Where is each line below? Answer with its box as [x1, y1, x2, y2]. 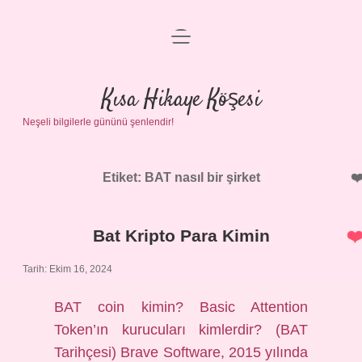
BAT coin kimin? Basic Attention [54, 299, 308, 315]
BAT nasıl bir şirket [144, 170, 260, 184]
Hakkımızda [145, 156, 217, 170]
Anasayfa [152, 40, 210, 53]
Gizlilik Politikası [132, 78, 230, 92]
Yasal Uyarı [146, 117, 216, 131]
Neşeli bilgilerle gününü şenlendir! [23, 116, 174, 128]
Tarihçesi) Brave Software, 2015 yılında [54, 344, 308, 360]
